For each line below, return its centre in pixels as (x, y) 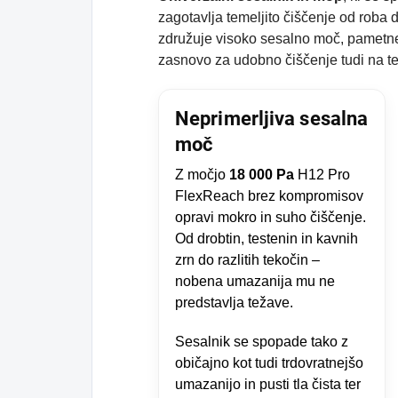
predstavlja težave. (234, 302)
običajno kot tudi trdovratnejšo (269, 362)
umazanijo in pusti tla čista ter (268, 384)
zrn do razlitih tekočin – (247, 259)
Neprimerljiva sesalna (272, 118)
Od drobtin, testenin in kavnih (267, 238)
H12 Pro (322, 174)
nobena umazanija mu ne (255, 281)
